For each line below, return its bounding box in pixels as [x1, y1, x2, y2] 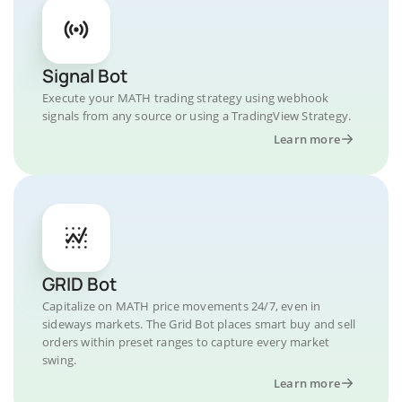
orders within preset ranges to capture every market [42, 334, 330, 350]
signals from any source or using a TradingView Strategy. [42, 108, 352, 124]
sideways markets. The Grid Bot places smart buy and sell [42, 316, 356, 332]
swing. [42, 352, 77, 368]
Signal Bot [42, 64, 127, 88]
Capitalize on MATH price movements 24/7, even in [42, 298, 321, 314]
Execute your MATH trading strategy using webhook [42, 90, 329, 106]
